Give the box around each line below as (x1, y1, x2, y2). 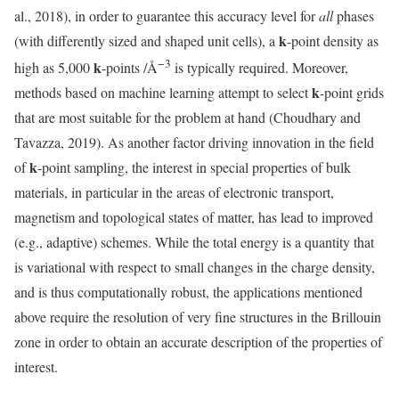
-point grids (320, 83, 384, 102)
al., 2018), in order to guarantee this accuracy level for (14, 5, 319, 25)
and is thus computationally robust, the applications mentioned (14, 282, 362, 302)
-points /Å (102, 58, 158, 77)
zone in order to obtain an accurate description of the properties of (14, 332, 382, 352)
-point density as (287, 30, 379, 50)
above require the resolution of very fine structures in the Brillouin (14, 307, 381, 327)
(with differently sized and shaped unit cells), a (14, 30, 279, 50)
